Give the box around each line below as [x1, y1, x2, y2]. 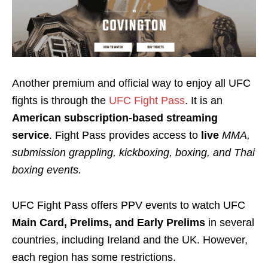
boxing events [12, 164, 78, 176]
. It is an [185, 95, 223, 107]
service [12, 129, 49, 142]
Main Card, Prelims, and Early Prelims [12, 217, 205, 229]
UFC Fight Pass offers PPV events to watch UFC [12, 199, 245, 212]
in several [205, 217, 254, 229]
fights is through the [12, 95, 109, 107]
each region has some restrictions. [12, 251, 176, 264]
